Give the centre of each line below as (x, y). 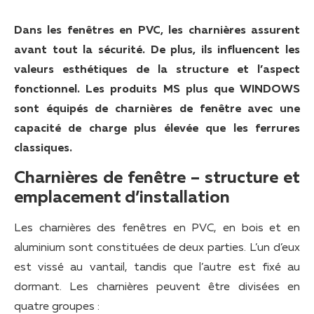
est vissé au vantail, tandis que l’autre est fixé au (157, 268)
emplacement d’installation (122, 198)
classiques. (43, 149)
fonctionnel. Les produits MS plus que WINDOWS (157, 90)
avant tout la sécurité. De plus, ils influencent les (157, 50)
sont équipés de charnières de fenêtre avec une (157, 109)
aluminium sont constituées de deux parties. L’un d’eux (157, 248)
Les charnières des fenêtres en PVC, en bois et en (157, 229)
